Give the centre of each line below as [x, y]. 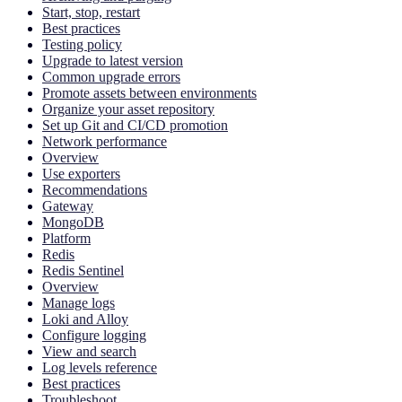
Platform [66, 239]
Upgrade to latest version [113, 61]
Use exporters [81, 174]
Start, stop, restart [91, 13]
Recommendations [95, 190]
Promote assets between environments [149, 93]
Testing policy [82, 45]
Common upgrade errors [111, 77]
